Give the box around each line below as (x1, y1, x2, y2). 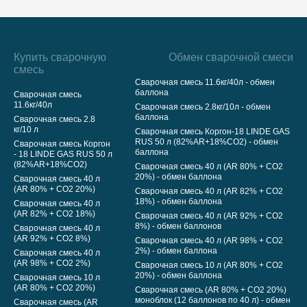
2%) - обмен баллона (135, 246, 217, 256)
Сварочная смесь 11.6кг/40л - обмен (135, 77, 275, 87)
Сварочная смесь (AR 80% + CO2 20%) (135, 285, 286, 295)
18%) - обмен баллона (135, 197, 222, 206)
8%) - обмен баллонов (135, 221, 221, 231)
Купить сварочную (14, 51, 106, 63)
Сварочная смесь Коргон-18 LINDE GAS (135, 127, 290, 136)
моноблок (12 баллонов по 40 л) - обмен (135, 295, 291, 305)
